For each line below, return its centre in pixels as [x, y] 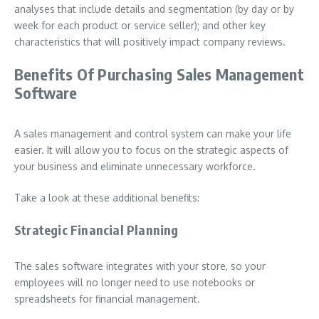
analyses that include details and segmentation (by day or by [154, 9]
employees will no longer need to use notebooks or [135, 282]
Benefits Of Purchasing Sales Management [159, 74]
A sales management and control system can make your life [153, 134]
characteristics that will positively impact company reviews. [150, 42]
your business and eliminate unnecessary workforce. [135, 166]
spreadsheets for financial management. [109, 299]
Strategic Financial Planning [96, 230]
